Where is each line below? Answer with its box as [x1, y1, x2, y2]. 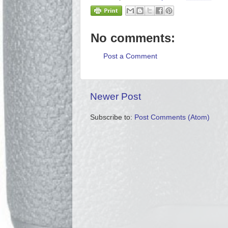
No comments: [91, 31, 175, 45]
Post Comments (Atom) [134, 113, 210, 121]
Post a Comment [103, 52, 157, 61]
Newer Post [90, 91, 141, 102]
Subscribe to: [90, 113, 134, 121]
